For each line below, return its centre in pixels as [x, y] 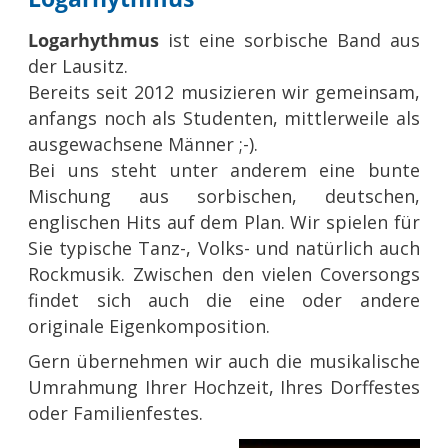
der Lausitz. [78, 65]
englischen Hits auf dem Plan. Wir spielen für [224, 221]
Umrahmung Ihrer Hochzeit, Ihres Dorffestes [224, 386]
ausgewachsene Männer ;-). [143, 143]
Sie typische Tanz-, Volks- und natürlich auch [224, 247]
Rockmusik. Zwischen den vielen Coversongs [224, 273]
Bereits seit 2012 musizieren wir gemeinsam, [224, 91]
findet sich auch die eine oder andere [224, 299]
